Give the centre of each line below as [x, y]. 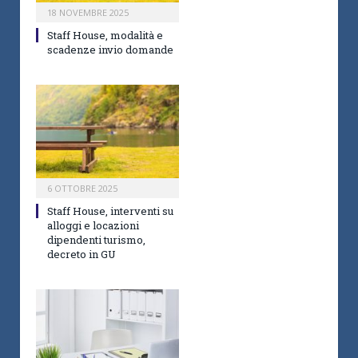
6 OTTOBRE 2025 [82, 189]
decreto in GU [82, 255]
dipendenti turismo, [96, 240]
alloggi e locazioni [93, 226]
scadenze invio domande [110, 49]
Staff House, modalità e [105, 35]
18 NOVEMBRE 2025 [88, 12]
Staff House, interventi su [110, 211]
